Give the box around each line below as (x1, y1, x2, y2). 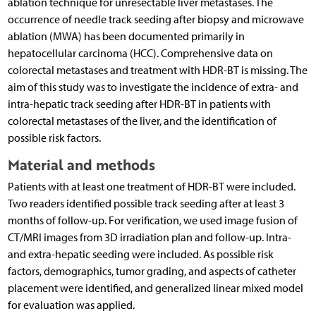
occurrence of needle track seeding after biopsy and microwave (7, 13, 304, 27)
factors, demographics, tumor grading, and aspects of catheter (7, 265, 296, 279)
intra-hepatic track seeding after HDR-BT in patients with (7, 97, 271, 111)
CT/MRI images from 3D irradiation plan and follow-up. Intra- (7, 231, 291, 245)
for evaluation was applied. (7, 298, 135, 312)
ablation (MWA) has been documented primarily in (7, 30, 245, 44)
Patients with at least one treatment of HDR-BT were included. (7, 180, 296, 194)
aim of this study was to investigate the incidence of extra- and (7, 80, 298, 95)
